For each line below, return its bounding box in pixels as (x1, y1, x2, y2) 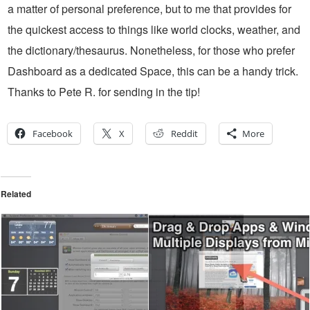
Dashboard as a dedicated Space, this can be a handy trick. (8, 63, 298, 80)
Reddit (171, 127, 198, 140)
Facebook (33, 127, 73, 140)
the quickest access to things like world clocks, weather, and (8, 21, 300, 38)
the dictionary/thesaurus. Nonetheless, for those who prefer (8, 42, 295, 59)
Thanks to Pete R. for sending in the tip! (8, 84, 200, 100)
